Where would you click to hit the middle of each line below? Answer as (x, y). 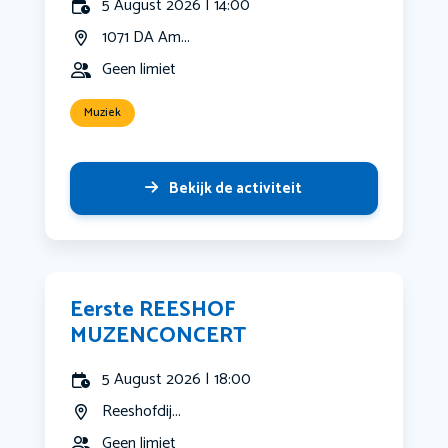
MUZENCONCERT (157, 336)
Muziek (102, 113)
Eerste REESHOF (152, 310)
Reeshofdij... (141, 412)
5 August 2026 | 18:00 (176, 380)
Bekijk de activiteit (236, 189)
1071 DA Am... (145, 38)
